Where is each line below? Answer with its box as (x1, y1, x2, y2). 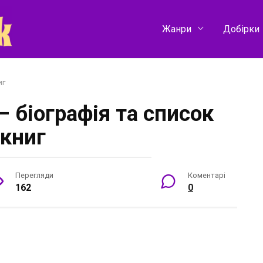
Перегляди (15, 170, 53, 180)
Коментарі (188, 170, 225, 180)
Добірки (222, 23, 259, 35)
